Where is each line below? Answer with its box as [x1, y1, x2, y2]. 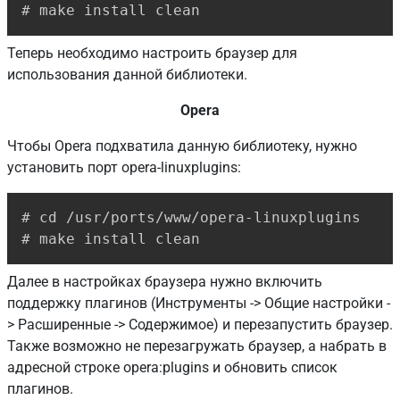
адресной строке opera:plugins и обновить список [7, 358, 337, 376]
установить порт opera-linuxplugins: [7, 158, 241, 176]
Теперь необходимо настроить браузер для [7, 44, 297, 62]
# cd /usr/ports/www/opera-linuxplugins [21, 208, 361, 226]
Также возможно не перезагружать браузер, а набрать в [7, 337, 387, 354]
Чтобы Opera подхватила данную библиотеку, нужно [7, 137, 357, 154]
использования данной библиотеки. [7, 65, 247, 83]
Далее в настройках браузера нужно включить [7, 272, 322, 290]
